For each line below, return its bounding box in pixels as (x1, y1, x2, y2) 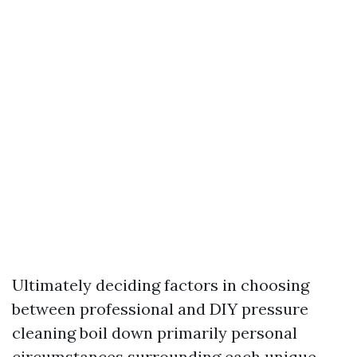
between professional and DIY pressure (12, 299, 308, 319)
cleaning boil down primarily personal (12, 323, 297, 343)
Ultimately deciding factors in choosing (12, 275, 309, 295)
